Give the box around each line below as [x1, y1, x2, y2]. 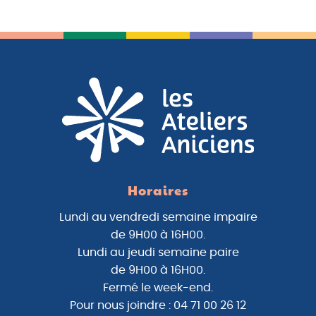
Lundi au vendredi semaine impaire [59, 212, 257, 224]
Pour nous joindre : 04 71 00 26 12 [70, 300, 246, 312]
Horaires [128, 186, 188, 199]
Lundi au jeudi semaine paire [77, 247, 239, 259]
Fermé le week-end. [103, 282, 213, 294]
